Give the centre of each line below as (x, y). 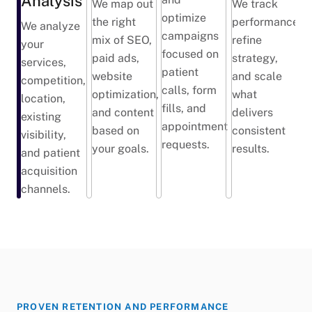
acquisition (49, 171)
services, (44, 63)
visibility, (44, 135)
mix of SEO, (122, 40)
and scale (257, 77)
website (112, 77)
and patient (51, 153)
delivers (252, 113)
